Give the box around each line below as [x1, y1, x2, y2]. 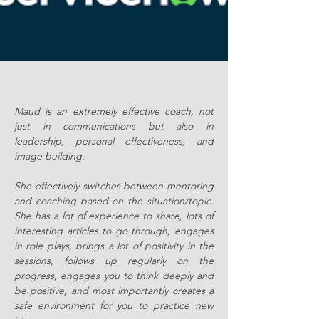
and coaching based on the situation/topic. [14, 194, 214, 207]
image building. [14, 150, 88, 162]
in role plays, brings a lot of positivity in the [14, 239, 214, 252]
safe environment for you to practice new [14, 299, 214, 312]
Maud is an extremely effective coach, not [14, 105, 214, 117]
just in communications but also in [14, 120, 214, 132]
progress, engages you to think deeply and [14, 269, 214, 282]
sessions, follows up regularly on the [14, 254, 214, 267]
